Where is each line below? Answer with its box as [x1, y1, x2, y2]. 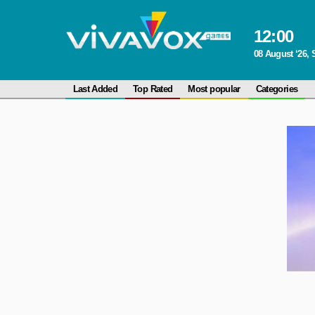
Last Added [72, 84, 118, 94]
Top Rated [133, 84, 173, 94]
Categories [255, 84, 298, 94]
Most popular [188, 84, 240, 94]
